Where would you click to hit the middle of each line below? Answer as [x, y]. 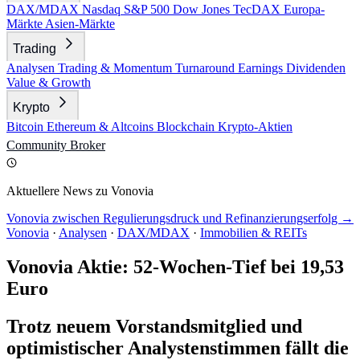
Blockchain [187, 127]
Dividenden [316, 68]
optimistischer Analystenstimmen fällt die [178, 348]
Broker [88, 145]
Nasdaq [103, 9]
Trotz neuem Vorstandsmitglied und [154, 326]
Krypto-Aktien [255, 127]
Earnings [262, 68]
